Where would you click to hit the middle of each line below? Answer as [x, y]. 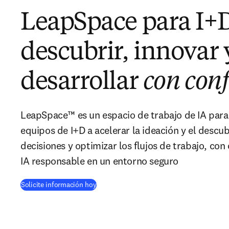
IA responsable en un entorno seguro [100, 161]
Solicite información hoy [59, 185]
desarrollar [82, 82]
